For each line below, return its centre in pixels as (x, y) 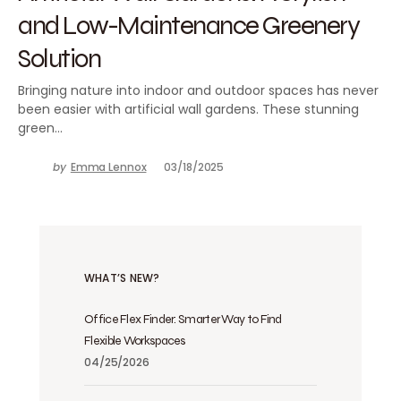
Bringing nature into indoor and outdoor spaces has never (198, 90)
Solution (59, 58)
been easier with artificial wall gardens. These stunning (188, 109)
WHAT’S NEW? (122, 278)
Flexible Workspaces (135, 341)
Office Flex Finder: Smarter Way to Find (183, 319)
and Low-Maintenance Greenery (188, 25)
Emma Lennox (108, 167)
